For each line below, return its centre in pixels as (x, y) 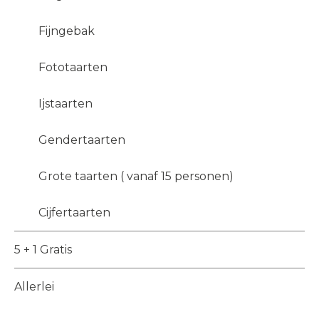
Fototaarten (73, 68)
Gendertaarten (82, 140)
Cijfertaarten (74, 213)
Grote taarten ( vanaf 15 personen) (136, 177)
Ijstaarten (65, 104)
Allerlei (34, 287)
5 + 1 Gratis (43, 250)
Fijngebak (66, 31)
